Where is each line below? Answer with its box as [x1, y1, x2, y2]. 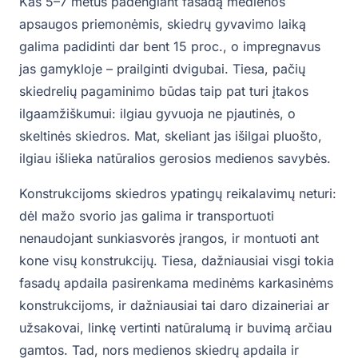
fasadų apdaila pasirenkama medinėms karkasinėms [19, 275, 333, 292]
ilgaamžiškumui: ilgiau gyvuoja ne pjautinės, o [19, 105, 296, 122]
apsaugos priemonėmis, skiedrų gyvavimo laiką [19, 16, 306, 33]
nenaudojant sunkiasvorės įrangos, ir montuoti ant [19, 230, 319, 247]
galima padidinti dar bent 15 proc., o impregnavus [19, 38, 320, 55]
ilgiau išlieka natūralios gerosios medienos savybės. [19, 150, 331, 167]
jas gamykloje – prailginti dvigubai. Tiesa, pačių [19, 61, 305, 78]
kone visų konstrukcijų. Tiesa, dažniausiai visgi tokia [19, 253, 334, 269]
